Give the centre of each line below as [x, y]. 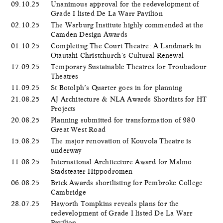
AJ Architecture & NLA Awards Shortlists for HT [129, 99]
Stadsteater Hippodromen [93, 171]
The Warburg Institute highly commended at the [127, 25]
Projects [64, 108]
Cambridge [69, 192]
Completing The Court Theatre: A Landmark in [126, 46]
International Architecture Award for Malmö [121, 162]
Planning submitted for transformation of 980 [123, 120]
